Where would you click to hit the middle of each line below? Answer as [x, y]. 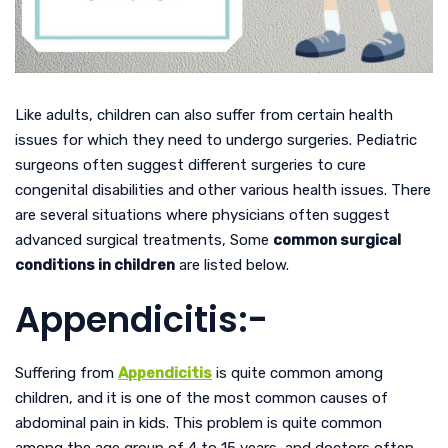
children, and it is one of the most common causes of [201, 397]
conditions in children [95, 264]
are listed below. [232, 264]
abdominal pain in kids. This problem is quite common [198, 422]
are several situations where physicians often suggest [202, 214]
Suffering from [66, 372]
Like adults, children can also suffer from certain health [204, 114]
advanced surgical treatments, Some [144, 239]
